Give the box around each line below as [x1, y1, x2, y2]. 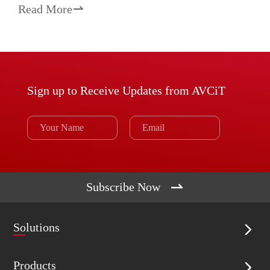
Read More [18, 2, 72, 16]
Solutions [13, 220, 60, 234]
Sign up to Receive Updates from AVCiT [27, 84, 225, 98]
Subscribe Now [86, 180, 160, 194]
